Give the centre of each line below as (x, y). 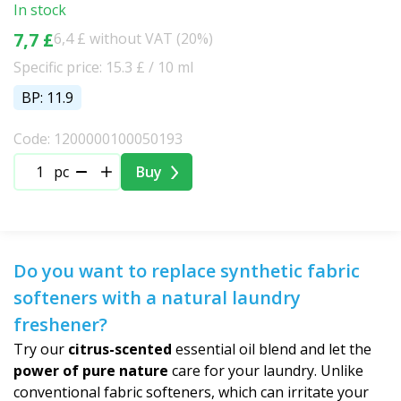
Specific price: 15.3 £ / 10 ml (103, 67)
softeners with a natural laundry (157, 298)
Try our (41, 349)
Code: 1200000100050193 (98, 139)
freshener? (60, 324)
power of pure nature (91, 371)
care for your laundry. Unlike (266, 371)
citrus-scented (120, 349)
